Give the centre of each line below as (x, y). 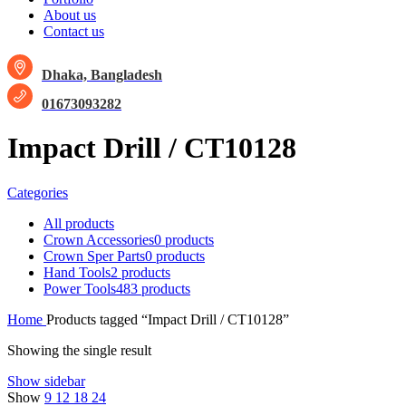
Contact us (74, 31)
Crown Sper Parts (94, 256)
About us (70, 15)
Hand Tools (77, 272)
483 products (153, 288)
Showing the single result (79, 350)
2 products (140, 272)
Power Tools (80, 288)
